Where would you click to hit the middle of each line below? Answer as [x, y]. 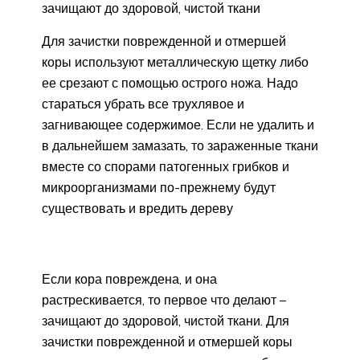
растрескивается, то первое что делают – [164, 299]
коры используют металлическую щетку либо [175, 61]
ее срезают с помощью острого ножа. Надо [170, 82]
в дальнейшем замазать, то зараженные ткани [180, 145]
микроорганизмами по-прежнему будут [159, 187]
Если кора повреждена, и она [129, 278]
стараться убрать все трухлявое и [143, 103]
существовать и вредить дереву [137, 208]
